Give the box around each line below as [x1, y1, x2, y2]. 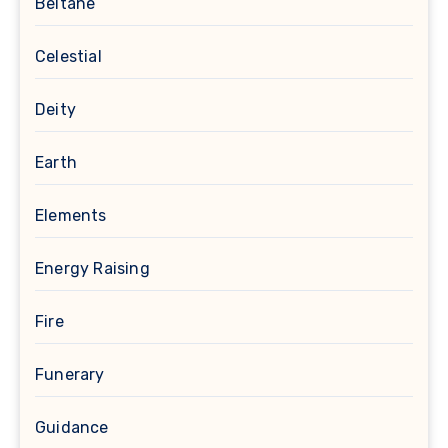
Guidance [35, 417, 109, 437]
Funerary [35, 364, 105, 384]
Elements [35, 205, 107, 225]
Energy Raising [35, 258, 150, 278]
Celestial [35, 46, 102, 66]
